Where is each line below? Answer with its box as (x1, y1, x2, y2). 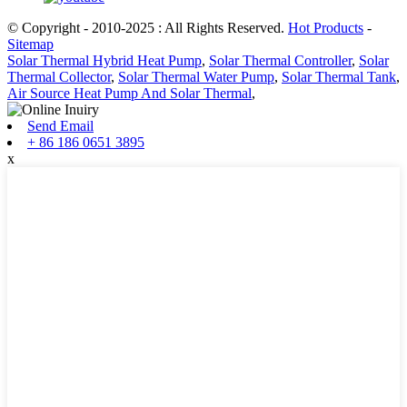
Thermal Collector (7, 69, 111, 85)
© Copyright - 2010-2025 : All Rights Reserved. (7, 20, 288, 36)
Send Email (27, 118, 94, 134)
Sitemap (7, 36, 54, 53)
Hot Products (288, 20, 363, 36)
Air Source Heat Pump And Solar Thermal (7, 85, 252, 102)
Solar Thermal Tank (282, 69, 396, 85)
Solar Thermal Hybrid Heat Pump (7, 53, 202, 69)
